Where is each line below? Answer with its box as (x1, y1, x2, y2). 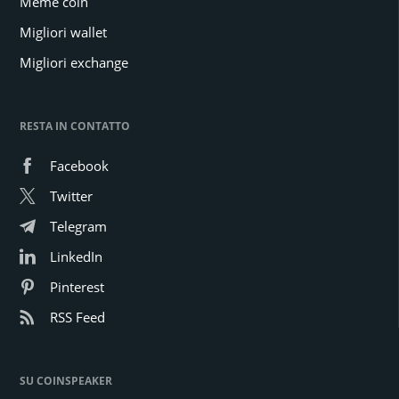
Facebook (50, 156, 109, 175)
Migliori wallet (20, 22, 107, 41)
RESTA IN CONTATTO (20, 118, 130, 134)
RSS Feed (50, 307, 105, 326)
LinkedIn (50, 247, 102, 265)
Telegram (50, 216, 107, 235)
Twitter (50, 186, 93, 205)
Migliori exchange (20, 53, 128, 71)
